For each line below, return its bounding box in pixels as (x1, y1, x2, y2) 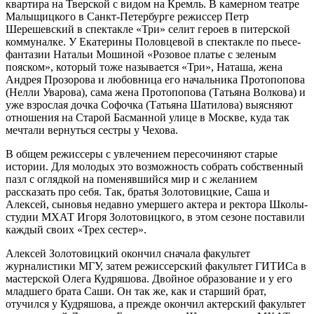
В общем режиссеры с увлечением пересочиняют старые (6, 148, 278, 161)
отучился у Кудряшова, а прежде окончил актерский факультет (6, 298, 306, 310)
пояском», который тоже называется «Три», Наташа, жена (6, 61, 282, 74)
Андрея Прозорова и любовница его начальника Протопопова (6, 74, 305, 86)
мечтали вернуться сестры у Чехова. (6, 124, 178, 137)
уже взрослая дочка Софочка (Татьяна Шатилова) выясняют (6, 99, 293, 111)
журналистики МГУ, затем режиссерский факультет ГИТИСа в (6, 260, 306, 273)
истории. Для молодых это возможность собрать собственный (6, 161, 303, 173)
